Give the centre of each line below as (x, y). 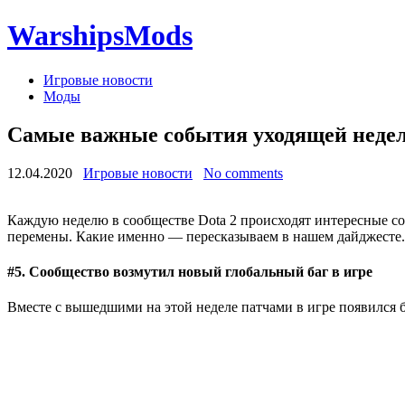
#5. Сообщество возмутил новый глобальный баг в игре (190, 271)
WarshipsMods (100, 36)
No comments (243, 173)
